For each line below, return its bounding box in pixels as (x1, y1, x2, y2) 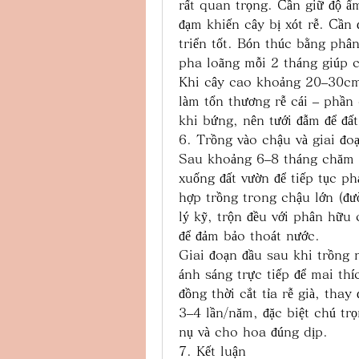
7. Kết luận (179, 345, 246, 357)
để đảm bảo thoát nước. (179, 229, 320, 242)
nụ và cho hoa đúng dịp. (179, 325, 328, 338)
